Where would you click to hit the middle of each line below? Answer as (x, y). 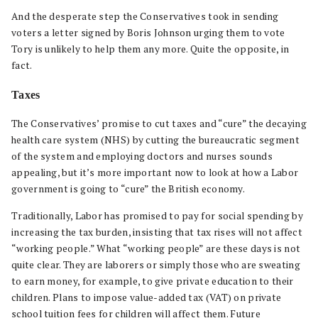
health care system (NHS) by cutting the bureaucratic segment (155, 140)
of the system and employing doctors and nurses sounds (142, 156)
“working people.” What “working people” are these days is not (156, 248)
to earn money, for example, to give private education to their (153, 281)
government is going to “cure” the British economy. (128, 189)
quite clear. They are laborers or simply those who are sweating (156, 265)
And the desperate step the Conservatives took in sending (145, 16)
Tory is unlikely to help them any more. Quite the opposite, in (150, 49)
